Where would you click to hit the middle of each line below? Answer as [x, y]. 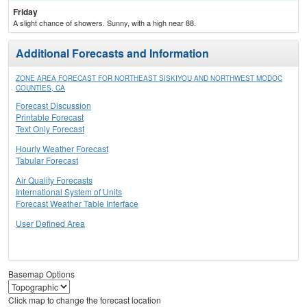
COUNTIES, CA [40, 88]
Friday [25, 12]
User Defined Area [50, 223]
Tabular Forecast [47, 160]
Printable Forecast [50, 117]
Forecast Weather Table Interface [77, 204]
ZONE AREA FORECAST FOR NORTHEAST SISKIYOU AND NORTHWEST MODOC [149, 78]
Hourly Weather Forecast [62, 149]
